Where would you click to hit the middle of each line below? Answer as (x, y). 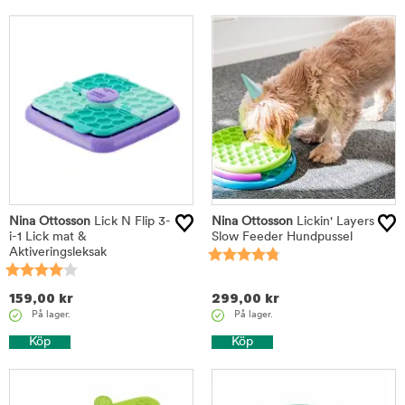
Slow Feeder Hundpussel (282, 237)
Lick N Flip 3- (131, 222)
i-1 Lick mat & (48, 237)
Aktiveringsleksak (58, 253)
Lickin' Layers (334, 222)
